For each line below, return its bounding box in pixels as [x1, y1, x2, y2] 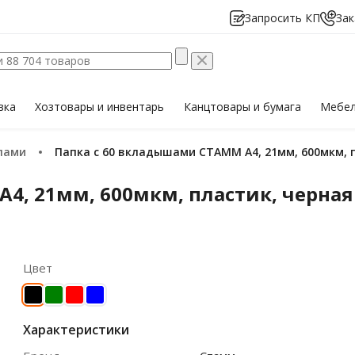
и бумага [253, 99, 301, 114]
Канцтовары [183, 99, 254, 114]
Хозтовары [35, 99, 98, 114]
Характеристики [23, 321, 129, 338]
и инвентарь [97, 99, 165, 114]
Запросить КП [245, 10, 320, 25]
